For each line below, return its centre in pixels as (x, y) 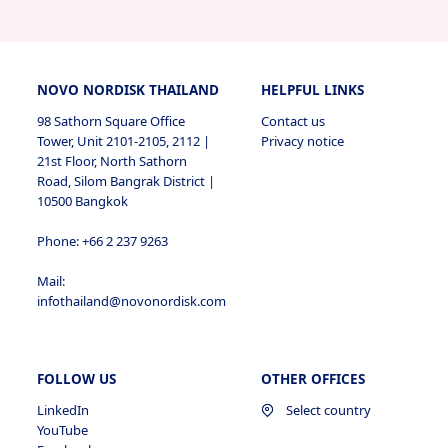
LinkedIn (63, 410)
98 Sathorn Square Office (111, 121)
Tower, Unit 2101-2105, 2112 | (124, 141)
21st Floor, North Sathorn (112, 161)
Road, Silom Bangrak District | (126, 181)
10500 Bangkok (83, 201)
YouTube (63, 430)
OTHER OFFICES (313, 379)
